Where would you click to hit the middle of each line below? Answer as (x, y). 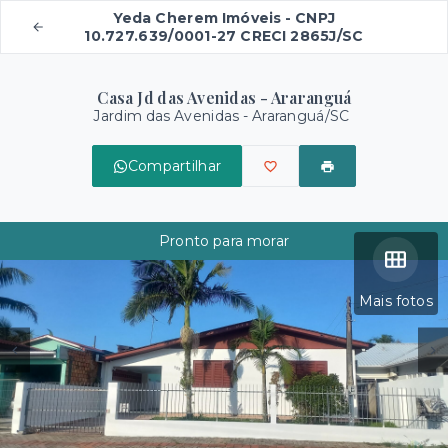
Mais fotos (395, 301)
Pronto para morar (224, 241)
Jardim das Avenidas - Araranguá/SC (221, 116)
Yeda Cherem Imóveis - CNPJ (224, 18)
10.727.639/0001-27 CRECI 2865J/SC (224, 36)
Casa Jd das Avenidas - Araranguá (224, 97)
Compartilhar (174, 166)
